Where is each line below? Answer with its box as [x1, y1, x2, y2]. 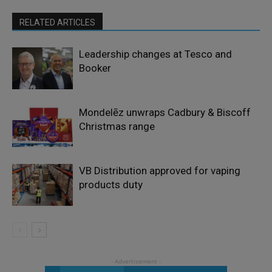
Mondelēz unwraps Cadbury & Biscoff [79, 106, 251, 118]
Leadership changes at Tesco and [79, 47, 232, 60]
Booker [79, 61, 111, 74]
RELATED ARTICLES [19, 17, 95, 27]
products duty [79, 178, 143, 191]
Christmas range [79, 120, 155, 132]
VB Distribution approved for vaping [79, 164, 240, 177]
